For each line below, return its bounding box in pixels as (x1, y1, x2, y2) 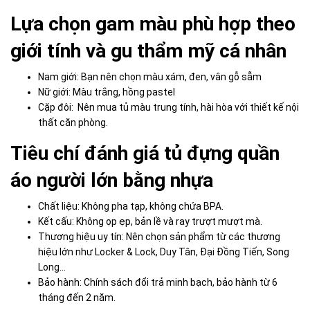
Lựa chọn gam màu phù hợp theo (10, 12, 295, 35)
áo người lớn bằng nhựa (10, 168, 213, 192)
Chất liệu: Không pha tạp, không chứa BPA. (38, 200, 224, 212)
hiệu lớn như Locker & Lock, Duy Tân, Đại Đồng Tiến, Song (38, 246, 289, 257)
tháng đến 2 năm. (38, 291, 116, 303)
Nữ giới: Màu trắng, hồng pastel (38, 86, 175, 98)
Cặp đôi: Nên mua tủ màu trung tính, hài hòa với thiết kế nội (38, 101, 299, 113)
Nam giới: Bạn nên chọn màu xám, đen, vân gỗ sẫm (38, 71, 262, 82)
